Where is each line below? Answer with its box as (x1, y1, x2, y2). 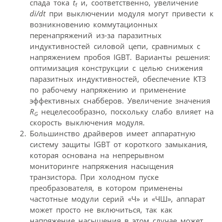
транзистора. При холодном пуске (30, 171, 159, 182)
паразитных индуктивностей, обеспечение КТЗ (30, 73, 206, 84)
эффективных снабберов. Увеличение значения (30, 95, 210, 106)
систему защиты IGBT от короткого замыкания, (30, 139, 208, 149)
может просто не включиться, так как (30, 204, 172, 215)
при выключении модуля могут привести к (46, 8, 214, 18)
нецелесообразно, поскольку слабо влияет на (38, 106, 214, 116)
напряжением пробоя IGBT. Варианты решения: (30, 52, 210, 62)
